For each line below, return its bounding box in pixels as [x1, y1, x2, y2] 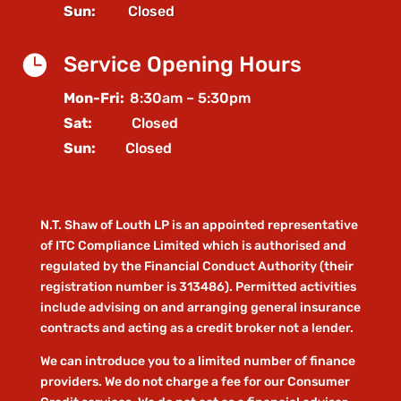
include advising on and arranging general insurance [39, 300, 361, 316]
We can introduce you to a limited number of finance [39, 354, 355, 370]
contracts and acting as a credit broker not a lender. [39, 320, 354, 337]
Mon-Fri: [64, 90, 130, 107]
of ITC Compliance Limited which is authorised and [39, 238, 346, 254]
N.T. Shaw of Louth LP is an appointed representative [39, 218, 358, 234]
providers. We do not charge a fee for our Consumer [39, 374, 350, 390]
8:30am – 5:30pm [130, 90, 251, 107]
